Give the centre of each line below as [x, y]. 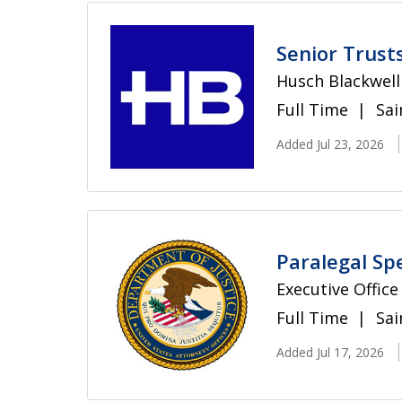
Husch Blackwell [338, 80]
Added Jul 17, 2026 [330, 352]
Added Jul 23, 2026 [330, 144]
